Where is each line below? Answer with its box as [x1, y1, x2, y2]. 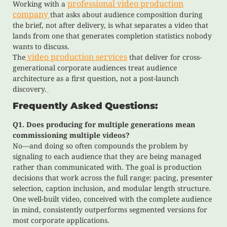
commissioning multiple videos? [13, 130, 130, 140]
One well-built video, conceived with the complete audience [13, 194, 212, 204]
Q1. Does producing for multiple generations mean [13, 120, 195, 130]
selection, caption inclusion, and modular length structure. [13, 183, 211, 194]
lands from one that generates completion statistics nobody [13, 30, 212, 41]
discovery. [13, 84, 47, 94]
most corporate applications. [13, 215, 109, 225]
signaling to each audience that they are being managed [13, 152, 202, 162]
